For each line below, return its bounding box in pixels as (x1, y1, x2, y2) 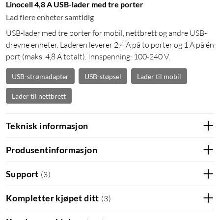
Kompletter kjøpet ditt (6, 192, 99, 203)
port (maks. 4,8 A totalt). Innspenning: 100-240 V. (6, 52, 170, 62)
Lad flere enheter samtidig (6, 12, 94, 22)
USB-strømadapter (12, 72, 69, 81)
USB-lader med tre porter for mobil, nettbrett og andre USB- (6, 28, 207, 38)
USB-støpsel (84, 72, 121, 81)
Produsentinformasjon (6, 144, 97, 155)
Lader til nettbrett (12, 91, 66, 100)
